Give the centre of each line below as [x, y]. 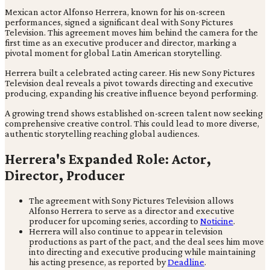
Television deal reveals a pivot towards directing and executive [129, 83]
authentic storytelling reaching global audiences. [102, 133]
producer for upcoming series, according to [115, 221]
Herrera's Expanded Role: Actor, [108, 159]
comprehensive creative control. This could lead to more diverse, [132, 123]
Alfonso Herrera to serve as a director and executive [132, 210]
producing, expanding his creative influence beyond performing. [131, 93]
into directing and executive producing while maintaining [142, 251]
